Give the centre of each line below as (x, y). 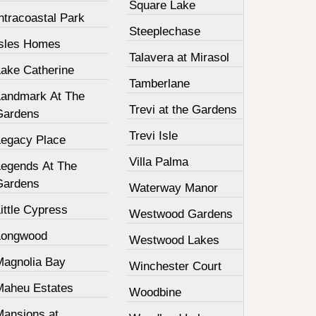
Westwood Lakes (175, 240)
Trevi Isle (154, 136)
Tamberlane (160, 84)
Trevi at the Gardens (183, 110)
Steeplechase (165, 31)
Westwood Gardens (181, 214)
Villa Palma (159, 162)
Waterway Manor (174, 188)
